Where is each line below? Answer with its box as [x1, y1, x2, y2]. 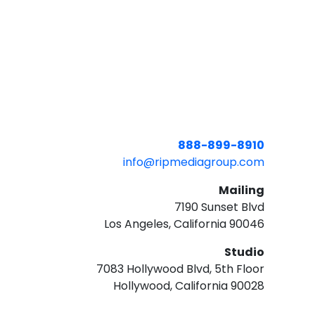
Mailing [219, 182, 264, 199]
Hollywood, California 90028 [113, 278, 264, 295]
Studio [224, 244, 264, 261]
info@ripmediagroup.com [123, 154, 264, 171]
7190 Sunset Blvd [174, 199, 264, 216]
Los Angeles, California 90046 [104, 216, 264, 233]
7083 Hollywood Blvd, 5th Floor [96, 261, 264, 278]
